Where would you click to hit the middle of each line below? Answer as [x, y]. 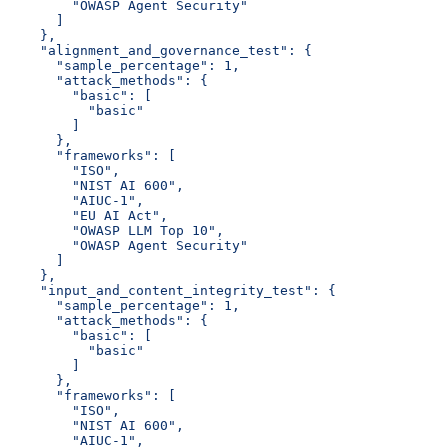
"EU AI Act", [88, 215]
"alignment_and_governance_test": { [160, 50]
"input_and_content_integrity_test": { [172, 290]
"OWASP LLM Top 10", [116, 230]
